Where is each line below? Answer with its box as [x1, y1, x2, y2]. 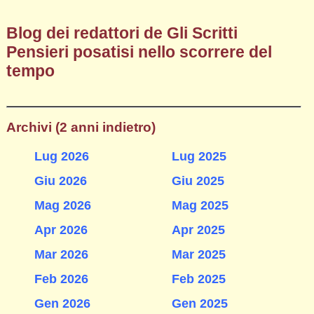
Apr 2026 [34, 222, 88, 237]
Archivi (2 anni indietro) [6, 119, 156, 135]
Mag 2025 [171, 198, 228, 212]
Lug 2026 [34, 149, 89, 163]
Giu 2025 [171, 173, 224, 188]
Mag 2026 [34, 198, 91, 212]
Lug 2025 [171, 149, 226, 163]
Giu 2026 [34, 173, 87, 188]
